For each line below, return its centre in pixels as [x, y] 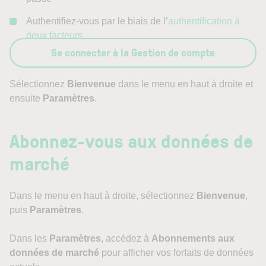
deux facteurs [56, 35]
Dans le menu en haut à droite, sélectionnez [103, 196]
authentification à [204, 21]
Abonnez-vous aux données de [131, 140]
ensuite [26, 98]
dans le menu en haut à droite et [186, 84]
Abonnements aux [193, 238]
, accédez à [126, 238]
